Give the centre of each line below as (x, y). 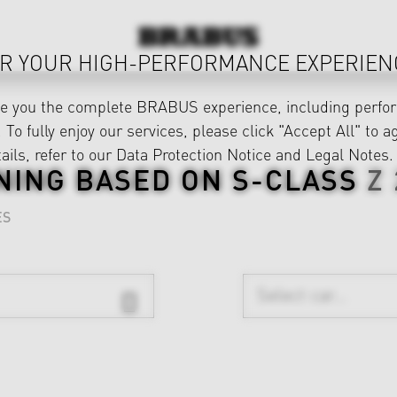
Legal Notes (347, 154)
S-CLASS (295, 179)
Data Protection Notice (194, 154)
